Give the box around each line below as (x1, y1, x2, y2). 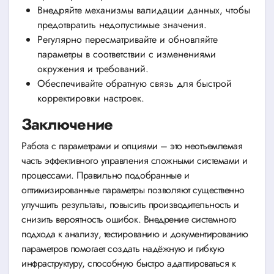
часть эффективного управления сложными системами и (21, 154, 248, 168)
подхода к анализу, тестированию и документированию (21, 227, 248, 242)
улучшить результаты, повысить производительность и (21, 198, 239, 212)
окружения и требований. (37, 62, 149, 76)
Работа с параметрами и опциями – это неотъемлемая (21, 139, 243, 154)
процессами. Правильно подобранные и (21, 168, 190, 183)
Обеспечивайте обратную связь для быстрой (37, 76, 232, 91)
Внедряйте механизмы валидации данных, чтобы (37, 3, 250, 18)
